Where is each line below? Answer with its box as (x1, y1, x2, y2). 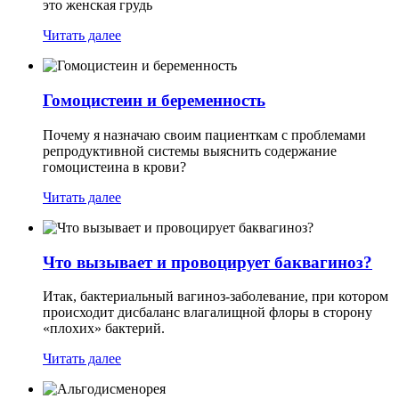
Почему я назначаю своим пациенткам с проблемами (43, 126, 366, 142)
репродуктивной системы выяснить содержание (43, 142, 337, 159)
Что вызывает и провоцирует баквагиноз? (43, 252, 372, 272)
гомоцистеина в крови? (43, 159, 186, 175)
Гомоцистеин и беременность (43, 91, 265, 110)
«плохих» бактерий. (43, 321, 165, 337)
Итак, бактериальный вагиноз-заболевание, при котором (43, 289, 388, 305)
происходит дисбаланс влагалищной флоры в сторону (43, 305, 372, 321)
